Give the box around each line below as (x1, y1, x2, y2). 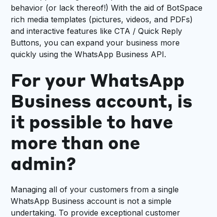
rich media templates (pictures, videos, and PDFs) (11, 14, 193, 24)
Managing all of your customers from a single (11, 184, 179, 194)
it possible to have (11, 114, 173, 132)
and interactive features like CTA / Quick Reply (11, 26, 183, 36)
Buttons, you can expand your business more (11, 37, 180, 47)
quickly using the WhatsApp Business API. (11, 49, 167, 59)
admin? (11, 156, 77, 174)
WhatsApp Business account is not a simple (11, 196, 172, 206)
